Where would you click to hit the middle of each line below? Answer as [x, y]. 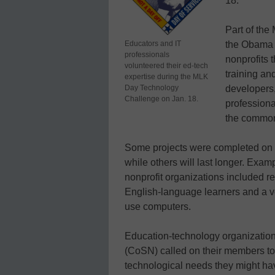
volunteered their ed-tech [166, 65]
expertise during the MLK [166, 76]
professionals [147, 54]
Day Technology [152, 87]
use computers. [158, 206]
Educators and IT [153, 43]
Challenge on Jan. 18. [161, 99]
